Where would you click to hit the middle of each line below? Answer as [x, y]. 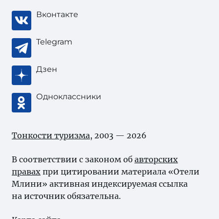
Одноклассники [69, 97]
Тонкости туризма [51, 135]
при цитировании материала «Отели [120, 172]
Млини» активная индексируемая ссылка [100, 184]
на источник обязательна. [66, 196]
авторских [156, 159]
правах [26, 172]
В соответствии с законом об [73, 159]
